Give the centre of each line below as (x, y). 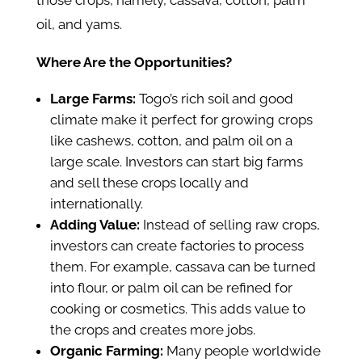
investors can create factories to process (177, 246)
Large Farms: (93, 99)
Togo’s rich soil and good (214, 99)
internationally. (96, 204)
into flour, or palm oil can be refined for (171, 288)
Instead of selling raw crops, (229, 225)
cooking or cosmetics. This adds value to (177, 309)
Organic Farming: (106, 351)
